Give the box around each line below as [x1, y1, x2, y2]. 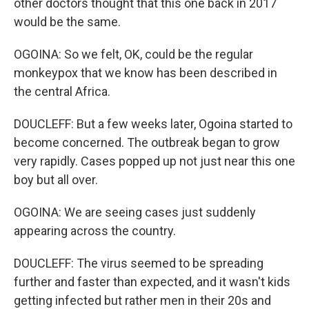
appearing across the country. [14, 223, 176, 238]
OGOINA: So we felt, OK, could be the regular [14, 47, 253, 61]
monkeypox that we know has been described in [14, 66, 277, 80]
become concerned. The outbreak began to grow [14, 135, 280, 150]
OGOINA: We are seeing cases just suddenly [14, 205, 256, 219]
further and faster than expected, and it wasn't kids [14, 275, 290, 289]
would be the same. [14, 14, 121, 29]
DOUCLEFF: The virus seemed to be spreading [14, 256, 263, 270]
